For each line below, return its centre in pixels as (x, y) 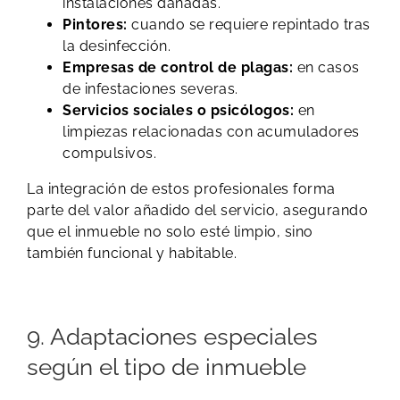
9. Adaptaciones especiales (172, 337)
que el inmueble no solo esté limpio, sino (170, 231)
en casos (326, 67)
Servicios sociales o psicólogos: (178, 110)
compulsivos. (109, 153)
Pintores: (95, 24)
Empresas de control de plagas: (178, 67)
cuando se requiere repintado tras (249, 24)
